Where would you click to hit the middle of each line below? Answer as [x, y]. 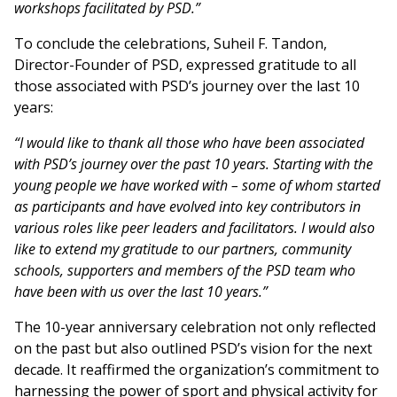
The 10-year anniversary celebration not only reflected [195, 327]
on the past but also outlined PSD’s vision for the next [193, 348]
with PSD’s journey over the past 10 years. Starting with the [194, 163]
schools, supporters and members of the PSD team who [185, 270]
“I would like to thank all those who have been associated [189, 142]
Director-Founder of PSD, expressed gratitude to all [185, 64]
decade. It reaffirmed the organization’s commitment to [197, 369]
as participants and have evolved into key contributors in [187, 206]
